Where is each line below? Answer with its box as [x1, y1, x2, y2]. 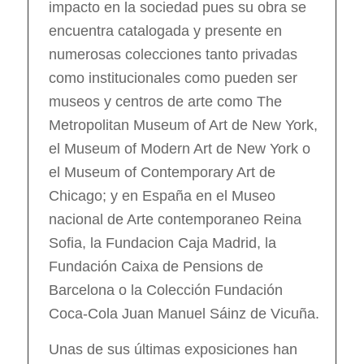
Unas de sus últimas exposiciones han [48, 341, 297, 358]
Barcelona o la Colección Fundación [48, 281, 283, 298]
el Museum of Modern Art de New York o [48, 140, 310, 157]
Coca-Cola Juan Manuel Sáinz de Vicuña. [48, 305, 319, 322]
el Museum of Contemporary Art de [48, 163, 275, 180]
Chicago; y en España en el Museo [48, 187, 275, 204]
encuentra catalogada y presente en [48, 22, 282, 39]
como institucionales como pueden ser [48, 69, 297, 86]
